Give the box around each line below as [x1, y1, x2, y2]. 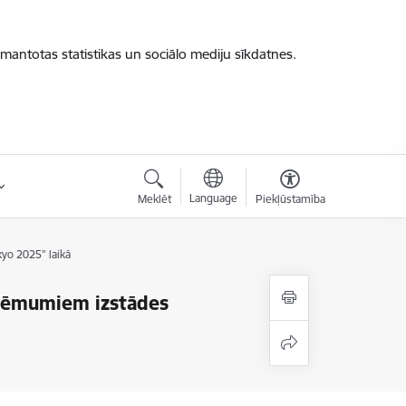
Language [188, 191, 237, 205]
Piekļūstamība [255, 192, 325, 206]
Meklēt [137, 192, 171, 206]
